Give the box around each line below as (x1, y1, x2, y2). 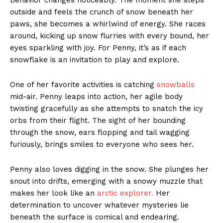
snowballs (157, 80, 195, 89)
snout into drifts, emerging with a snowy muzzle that (10, 176, 203, 186)
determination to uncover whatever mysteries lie (10, 200, 189, 210)
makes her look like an (10, 188, 97, 198)
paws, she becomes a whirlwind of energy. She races (10, 19, 206, 28)
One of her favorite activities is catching (10, 80, 157, 89)
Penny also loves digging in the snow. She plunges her (10, 164, 209, 174)
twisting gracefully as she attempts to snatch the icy (10, 104, 203, 113)
